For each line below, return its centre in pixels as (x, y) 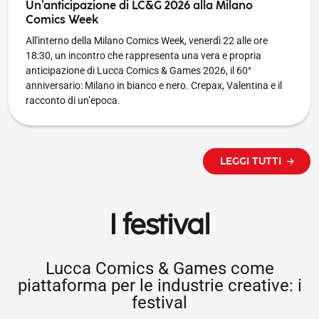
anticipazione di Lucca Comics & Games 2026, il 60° (138, 70)
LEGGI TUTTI (251, 161)
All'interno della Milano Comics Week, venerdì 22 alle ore (147, 40)
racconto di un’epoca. (73, 100)
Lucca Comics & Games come (159, 268)
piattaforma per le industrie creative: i (159, 285)
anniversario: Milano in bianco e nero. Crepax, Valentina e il (154, 85)
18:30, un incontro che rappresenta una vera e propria (143, 55)
